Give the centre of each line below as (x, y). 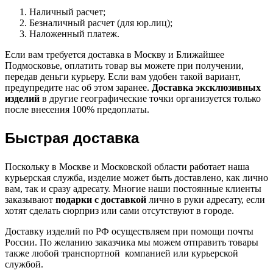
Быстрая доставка (72, 138)
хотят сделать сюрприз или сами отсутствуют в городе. (119, 211)
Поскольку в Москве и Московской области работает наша (127, 167)
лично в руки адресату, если (206, 200)
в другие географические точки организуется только (150, 99)
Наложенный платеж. (74, 34)
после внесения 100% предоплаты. (77, 110)
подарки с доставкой (101, 200)
